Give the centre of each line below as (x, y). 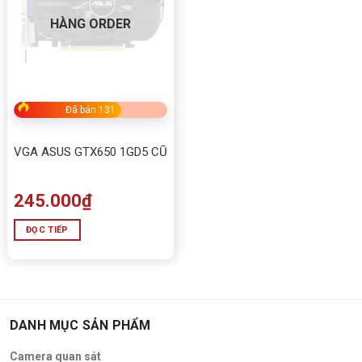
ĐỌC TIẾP (47, 229)
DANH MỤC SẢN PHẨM (80, 325)
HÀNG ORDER (90, 24)
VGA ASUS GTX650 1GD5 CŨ (90, 152)
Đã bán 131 (90, 109)
